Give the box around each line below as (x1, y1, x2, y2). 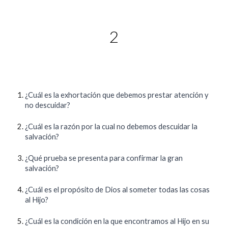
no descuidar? (25, 101, 71, 109)
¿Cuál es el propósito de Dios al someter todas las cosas (25, 185, 210, 194)
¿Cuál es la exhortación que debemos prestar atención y (25, 91, 209, 99)
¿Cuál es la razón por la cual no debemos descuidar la (25, 122, 198, 131)
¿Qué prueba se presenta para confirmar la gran (25, 154, 183, 162)
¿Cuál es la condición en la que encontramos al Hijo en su (25, 217, 210, 225)
